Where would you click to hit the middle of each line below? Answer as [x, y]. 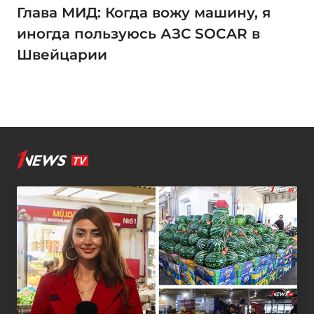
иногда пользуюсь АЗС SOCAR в [138, 34]
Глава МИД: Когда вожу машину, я [144, 13]
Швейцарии [62, 55]
